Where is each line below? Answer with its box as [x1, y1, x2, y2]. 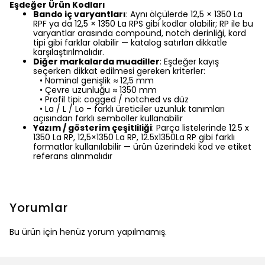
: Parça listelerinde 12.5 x [152, 122, 249, 134]
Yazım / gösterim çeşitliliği [33, 122, 152, 134]
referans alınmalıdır [33, 150, 112, 162]
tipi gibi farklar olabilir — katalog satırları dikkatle [33, 37, 227, 49]
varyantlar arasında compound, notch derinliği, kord [33, 27, 246, 39]
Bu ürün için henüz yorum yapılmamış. [9, 226, 167, 238]
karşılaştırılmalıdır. [33, 46, 104, 58]
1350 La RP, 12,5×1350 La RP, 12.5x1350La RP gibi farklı [33, 131, 235, 143]
